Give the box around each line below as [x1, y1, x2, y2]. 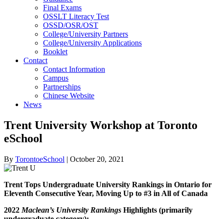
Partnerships [43, 83, 81, 91]
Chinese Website [43, 91, 94, 100]
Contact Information [43, 65, 105, 74]
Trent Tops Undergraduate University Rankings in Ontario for [4, 180, 212, 189]
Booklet [43, 47, 67, 56]
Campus [43, 74, 68, 83]
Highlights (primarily [121, 206, 193, 215]
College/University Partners [43, 30, 128, 39]
